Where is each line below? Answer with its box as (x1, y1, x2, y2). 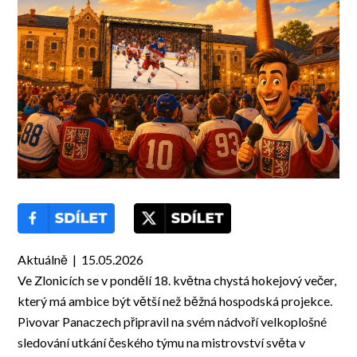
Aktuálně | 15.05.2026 (18, 252, 144, 268)
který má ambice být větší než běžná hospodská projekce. (18, 293, 333, 309)
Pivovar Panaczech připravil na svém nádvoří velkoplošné (18, 314, 328, 330)
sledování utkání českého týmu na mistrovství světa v (18, 335, 306, 351)
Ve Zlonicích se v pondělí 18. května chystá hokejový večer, (18, 273, 337, 288)
